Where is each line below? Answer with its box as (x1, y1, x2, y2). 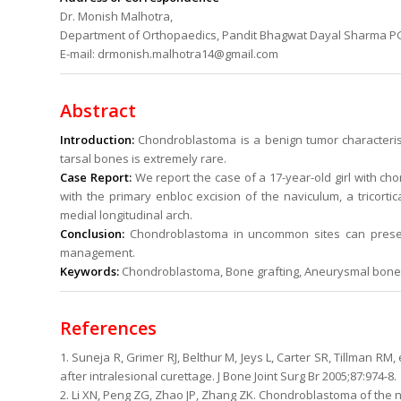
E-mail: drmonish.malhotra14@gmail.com (60, 46, 278, 63)
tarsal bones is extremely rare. (60, 150, 226, 167)
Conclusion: (60, 226, 124, 243)
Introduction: (60, 132, 134, 149)
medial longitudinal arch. (60, 207, 192, 224)
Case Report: (60, 169, 132, 186)
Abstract (60, 98, 136, 124)
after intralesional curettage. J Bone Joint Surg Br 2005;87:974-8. (60, 368, 397, 385)
